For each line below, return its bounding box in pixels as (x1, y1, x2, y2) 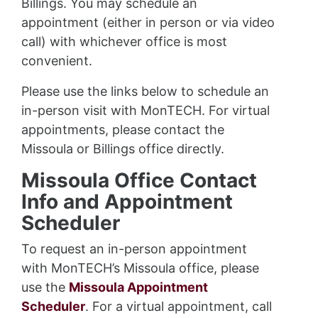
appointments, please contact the (21, 122, 224, 137)
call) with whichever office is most (21, 34, 227, 49)
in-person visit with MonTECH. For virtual (21, 103, 270, 118)
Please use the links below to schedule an (21, 84, 269, 99)
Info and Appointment (21, 190, 233, 214)
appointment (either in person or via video (21, 15, 275, 30)
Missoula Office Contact (21, 168, 257, 192)
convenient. (21, 53, 92, 68)
